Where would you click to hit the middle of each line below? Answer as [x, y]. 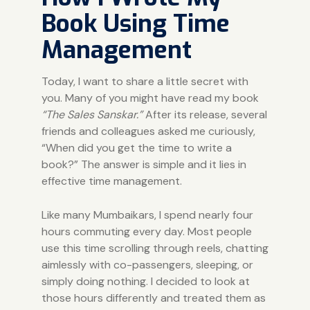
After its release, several [204, 114]
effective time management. [111, 181]
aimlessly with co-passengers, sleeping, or [147, 264]
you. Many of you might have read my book [150, 98]
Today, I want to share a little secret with [145, 81]
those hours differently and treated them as [153, 298]
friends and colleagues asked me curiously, [148, 131]
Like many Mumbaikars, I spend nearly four [147, 215]
